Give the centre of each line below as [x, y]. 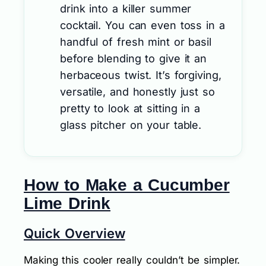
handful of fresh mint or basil [136, 42]
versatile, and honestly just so [137, 91]
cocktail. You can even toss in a [142, 25]
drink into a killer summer [126, 8]
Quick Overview [75, 233]
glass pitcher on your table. [131, 125]
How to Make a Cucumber [127, 185]
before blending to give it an [134, 58]
